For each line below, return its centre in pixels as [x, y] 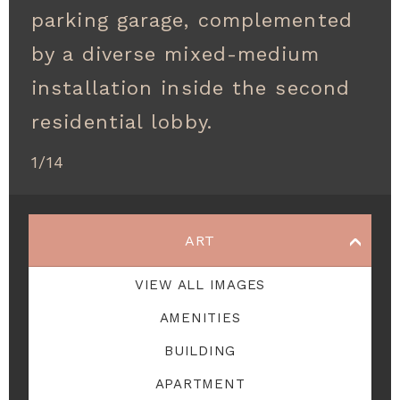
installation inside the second [191, 88]
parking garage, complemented [192, 21]
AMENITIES [200, 318]
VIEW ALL [169, 285]
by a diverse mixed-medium [176, 54]
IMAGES [235, 285]
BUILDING [200, 351]
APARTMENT [200, 384]
